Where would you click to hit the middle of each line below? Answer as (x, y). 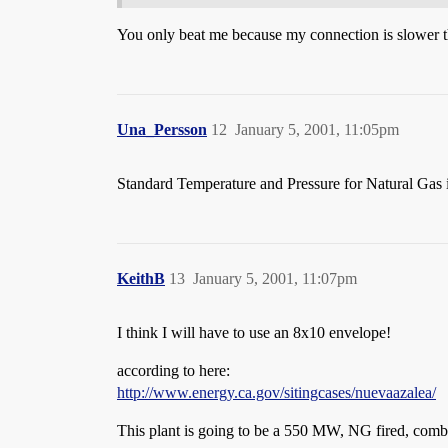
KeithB (141, 278)
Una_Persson (162, 129)
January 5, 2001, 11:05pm (317, 129)
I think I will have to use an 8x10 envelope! (254, 332)
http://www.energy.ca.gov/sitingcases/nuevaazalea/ (276, 392)
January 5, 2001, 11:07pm (275, 278)
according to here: (173, 370)
